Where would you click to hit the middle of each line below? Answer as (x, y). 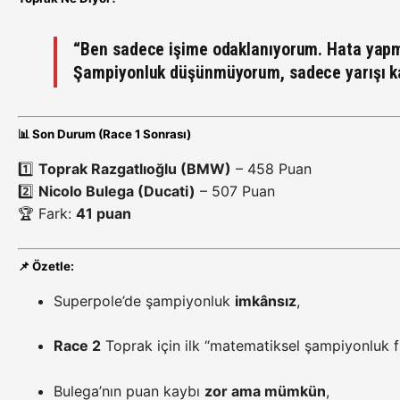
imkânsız (266, 300)
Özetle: (53, 266)
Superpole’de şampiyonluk (144, 300)
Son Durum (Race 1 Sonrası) (112, 134)
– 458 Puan (271, 169)
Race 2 (77, 346)
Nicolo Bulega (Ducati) (117, 192)
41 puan (104, 214)
